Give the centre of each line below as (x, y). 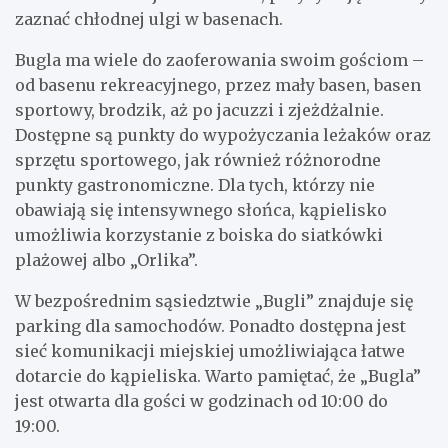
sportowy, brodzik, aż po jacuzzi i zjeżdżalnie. (199, 109)
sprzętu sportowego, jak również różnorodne (198, 159)
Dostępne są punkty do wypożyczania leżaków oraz (223, 134)
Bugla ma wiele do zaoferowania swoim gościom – (219, 59)
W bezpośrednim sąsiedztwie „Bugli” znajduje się (214, 300)
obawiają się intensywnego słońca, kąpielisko (201, 209)
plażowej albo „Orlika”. (106, 259)
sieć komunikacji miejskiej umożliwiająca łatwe (210, 350)
